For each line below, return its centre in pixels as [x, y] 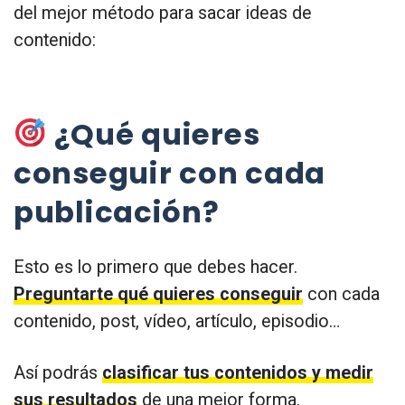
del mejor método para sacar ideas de [163, 13]
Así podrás [58, 373]
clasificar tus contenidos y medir [238, 373]
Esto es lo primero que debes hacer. [155, 268]
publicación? [117, 212]
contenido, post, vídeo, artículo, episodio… [177, 322]
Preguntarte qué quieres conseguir [158, 295]
